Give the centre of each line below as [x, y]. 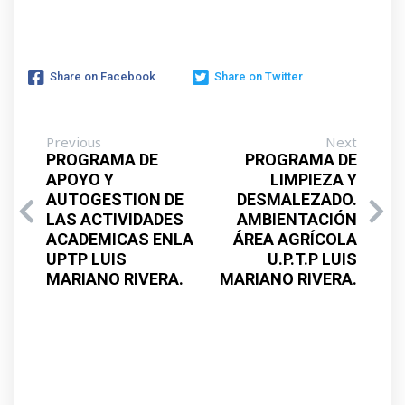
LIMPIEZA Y [314, 179]
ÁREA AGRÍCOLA [295, 239]
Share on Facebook [103, 77]
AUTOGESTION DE [115, 199]
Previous [74, 141]
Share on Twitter [259, 77]
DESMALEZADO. [297, 199]
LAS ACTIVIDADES [115, 219]
